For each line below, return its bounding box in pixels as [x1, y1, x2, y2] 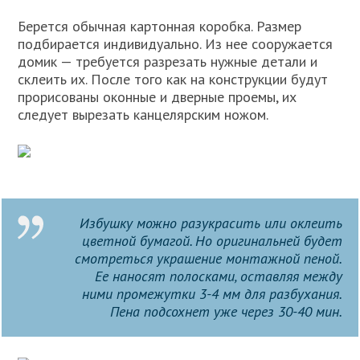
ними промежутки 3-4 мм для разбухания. [81, 284, 342, 303]
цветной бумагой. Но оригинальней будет [81, 231, 342, 250]
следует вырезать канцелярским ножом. [18, 105, 269, 124]
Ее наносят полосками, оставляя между [94, 267, 342, 285]
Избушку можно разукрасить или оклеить [79, 214, 342, 232]
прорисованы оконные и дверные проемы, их [18, 88, 297, 106]
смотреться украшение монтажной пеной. [74, 249, 342, 268]
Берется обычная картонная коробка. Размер [18, 17, 302, 35]
